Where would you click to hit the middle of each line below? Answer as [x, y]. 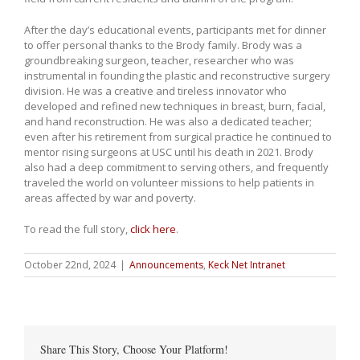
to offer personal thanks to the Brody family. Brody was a [163, 45]
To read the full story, [77, 229]
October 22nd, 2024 [70, 265]
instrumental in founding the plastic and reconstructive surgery [177, 76]
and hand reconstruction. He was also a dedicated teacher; [168, 122]
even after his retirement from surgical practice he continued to [178, 137]
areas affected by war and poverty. [110, 198]
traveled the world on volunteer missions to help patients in [169, 183]
